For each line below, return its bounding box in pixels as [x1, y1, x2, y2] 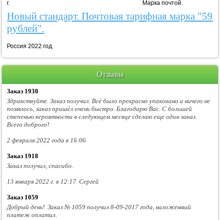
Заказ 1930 [7, 87, 39, 95]
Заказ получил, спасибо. [7, 162, 74, 169]
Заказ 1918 [7, 152, 39, 160]
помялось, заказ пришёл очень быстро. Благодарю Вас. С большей [7, 105, 192, 112]
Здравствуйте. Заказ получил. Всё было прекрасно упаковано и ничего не [7, 97, 211, 105]
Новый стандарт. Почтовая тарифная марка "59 [7, 10, 213, 23]
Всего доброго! [7, 120, 50, 128]
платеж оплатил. [7, 211, 57, 219]
